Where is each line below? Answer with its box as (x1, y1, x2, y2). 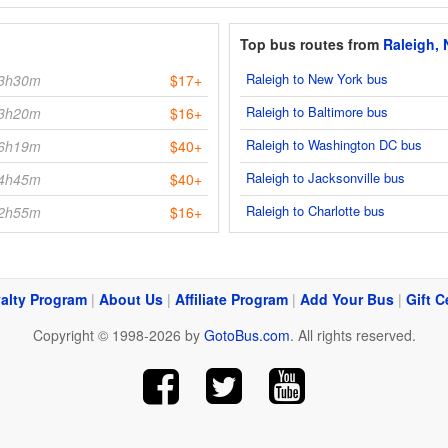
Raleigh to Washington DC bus (246, 134, 422, 154)
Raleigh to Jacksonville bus (246, 167, 405, 187)
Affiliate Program (175, 288, 288, 309)
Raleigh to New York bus (246, 68, 388, 88)
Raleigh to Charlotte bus (246, 200, 385, 220)
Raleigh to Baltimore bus (246, 101, 388, 121)
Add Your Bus (300, 288, 394, 309)
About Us (99, 288, 163, 309)
